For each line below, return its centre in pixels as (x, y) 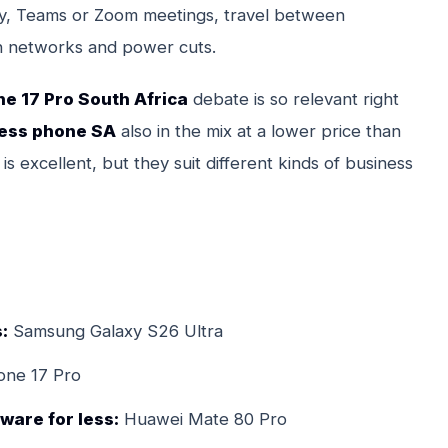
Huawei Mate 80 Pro (203, 418)
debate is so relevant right (293, 98)
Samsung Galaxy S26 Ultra (115, 330)
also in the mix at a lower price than (258, 130)
